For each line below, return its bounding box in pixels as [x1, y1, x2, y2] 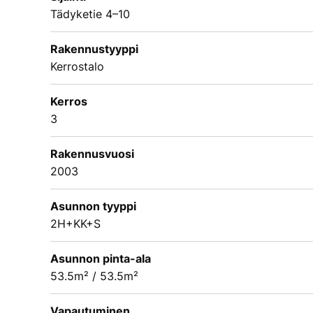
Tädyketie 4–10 [50, 6, 130, 21]
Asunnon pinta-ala [50, 251, 151, 265]
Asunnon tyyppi [50, 198, 136, 213]
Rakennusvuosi [50, 146, 134, 161]
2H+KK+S [50, 216, 101, 231]
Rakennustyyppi [50, 41, 138, 56]
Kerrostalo [50, 59, 104, 73]
